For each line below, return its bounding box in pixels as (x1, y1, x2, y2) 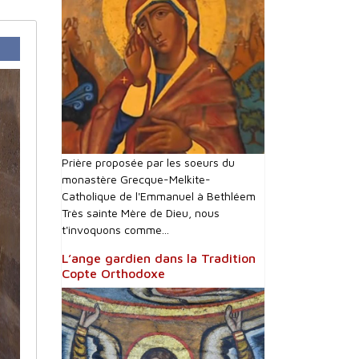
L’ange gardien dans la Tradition (62, 251, 256, 265)
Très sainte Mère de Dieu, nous (62, 206, 220, 220)
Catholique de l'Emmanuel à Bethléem (62, 189, 256, 203)
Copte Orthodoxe (62, 266, 165, 280)
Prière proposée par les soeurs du (62, 155, 235, 169)
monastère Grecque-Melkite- (62, 172, 211, 186)
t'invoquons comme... (62, 223, 169, 236)
